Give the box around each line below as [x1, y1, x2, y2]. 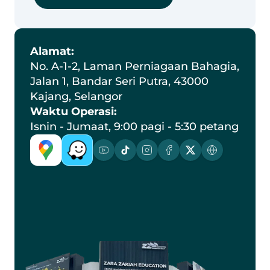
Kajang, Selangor [30, 90, 122, 103]
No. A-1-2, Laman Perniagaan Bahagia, [30, 60, 239, 73]
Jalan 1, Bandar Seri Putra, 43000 [30, 75, 209, 88]
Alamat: [30, 45, 74, 58]
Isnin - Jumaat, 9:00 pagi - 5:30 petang [30, 120, 239, 133]
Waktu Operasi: [30, 105, 117, 118]
